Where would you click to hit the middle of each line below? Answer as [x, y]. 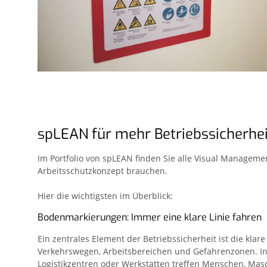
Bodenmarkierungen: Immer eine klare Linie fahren [150, 217]
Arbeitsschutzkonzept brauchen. [104, 170]
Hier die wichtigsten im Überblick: [105, 195]
